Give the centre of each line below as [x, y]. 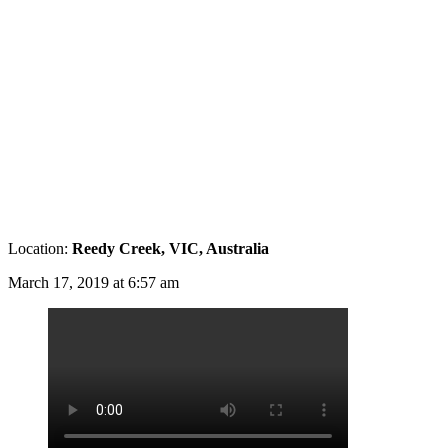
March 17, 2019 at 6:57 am [93, 282]
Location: [40, 248]
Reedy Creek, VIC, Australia [170, 248]
